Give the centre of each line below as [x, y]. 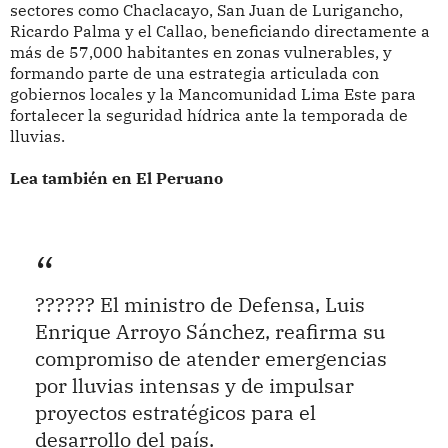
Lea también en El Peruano [116, 177]
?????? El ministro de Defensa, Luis [199, 305]
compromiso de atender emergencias [210, 359]
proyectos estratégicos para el [175, 413]
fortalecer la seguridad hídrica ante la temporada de [208, 114]
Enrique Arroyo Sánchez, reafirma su [209, 332]
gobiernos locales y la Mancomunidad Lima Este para [212, 93]
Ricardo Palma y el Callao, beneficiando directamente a [219, 30]
